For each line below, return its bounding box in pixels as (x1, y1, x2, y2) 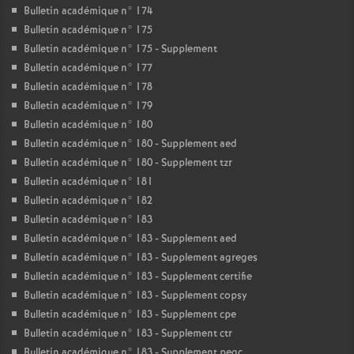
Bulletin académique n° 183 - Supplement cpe (24, 307, 236, 322)
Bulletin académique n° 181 (24, 175, 153, 190)
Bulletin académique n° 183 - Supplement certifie (24, 269, 252, 284)
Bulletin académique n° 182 (24, 194, 153, 209)
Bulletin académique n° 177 (24, 61, 153, 76)
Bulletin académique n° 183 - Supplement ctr (24, 326, 232, 341)
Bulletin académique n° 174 (24, 4, 153, 19)
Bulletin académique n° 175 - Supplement (24, 42, 217, 57)
